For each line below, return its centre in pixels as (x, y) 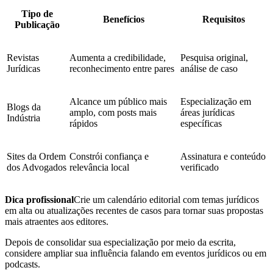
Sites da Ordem (36, 156)
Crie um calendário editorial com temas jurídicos (166, 199)
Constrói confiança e (109, 156)
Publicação (37, 24)
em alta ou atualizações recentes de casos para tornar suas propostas (134, 210)
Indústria (23, 118)
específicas (201, 123)
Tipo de (37, 13)
